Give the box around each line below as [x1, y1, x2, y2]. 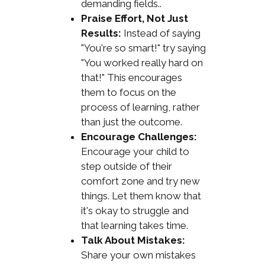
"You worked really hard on [80, 56, 203, 69]
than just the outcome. [80, 115, 182, 128]
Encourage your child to [80, 145, 189, 157]
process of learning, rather [80, 101, 200, 113]
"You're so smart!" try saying [80, 41, 206, 54]
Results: [80, 27, 121, 39]
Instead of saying [121, 27, 201, 39]
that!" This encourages [80, 71, 182, 83]
